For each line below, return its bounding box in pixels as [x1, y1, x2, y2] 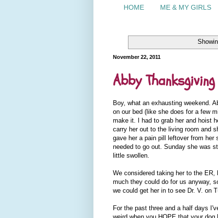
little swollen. [113, 152, 149, 160]
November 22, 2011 [113, 54, 161, 60]
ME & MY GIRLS [160, 3, 211, 12]
